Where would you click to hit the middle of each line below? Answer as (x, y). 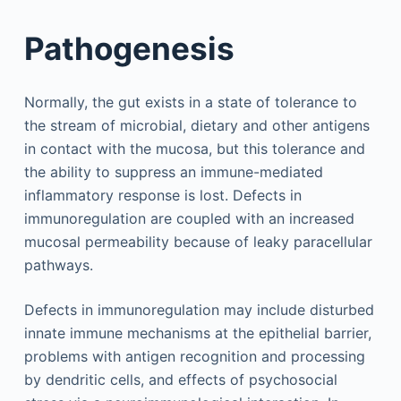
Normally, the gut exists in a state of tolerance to (190, 102)
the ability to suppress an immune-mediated (173, 171)
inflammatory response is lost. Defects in (162, 195)
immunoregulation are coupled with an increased (189, 218)
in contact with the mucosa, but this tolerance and (194, 148)
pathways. (58, 264)
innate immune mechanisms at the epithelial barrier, (197, 333)
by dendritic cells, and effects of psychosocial (180, 379)
